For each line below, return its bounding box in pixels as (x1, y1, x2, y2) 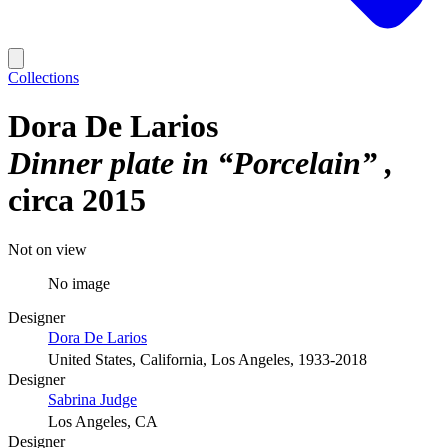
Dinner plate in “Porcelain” (8, 145, 385, 182)
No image (48, 274, 110, 292)
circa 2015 (8, 182, 146, 219)
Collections (8, 69, 79, 86)
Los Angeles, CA (48, 412, 158, 430)
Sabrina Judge (48, 390, 137, 408)
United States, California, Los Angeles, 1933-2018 (48, 350, 367, 368)
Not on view (8, 240, 87, 258)
